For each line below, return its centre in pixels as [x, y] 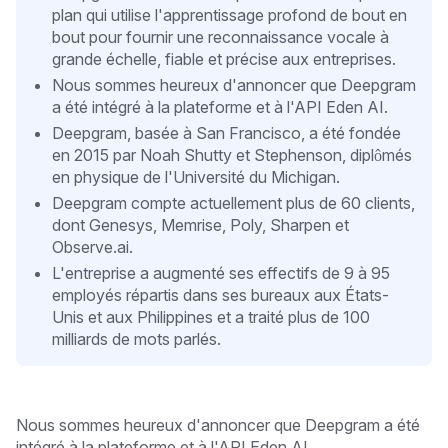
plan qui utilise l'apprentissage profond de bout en [229, 14]
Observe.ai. [92, 246]
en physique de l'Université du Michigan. [196, 176]
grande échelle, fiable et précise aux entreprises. [224, 58]
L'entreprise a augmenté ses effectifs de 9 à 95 [221, 272]
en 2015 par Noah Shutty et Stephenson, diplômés [232, 154]
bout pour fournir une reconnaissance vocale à [220, 36]
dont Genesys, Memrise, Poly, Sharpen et [200, 224]
